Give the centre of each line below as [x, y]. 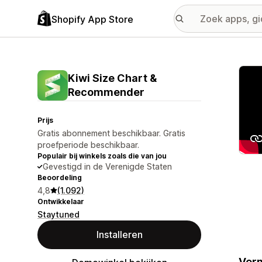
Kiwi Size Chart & [112, 78]
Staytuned [58, 214]
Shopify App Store [92, 19]
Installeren [119, 235]
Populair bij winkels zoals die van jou [102, 156]
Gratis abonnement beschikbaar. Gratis [111, 133]
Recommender [106, 92]
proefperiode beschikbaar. [88, 145]
